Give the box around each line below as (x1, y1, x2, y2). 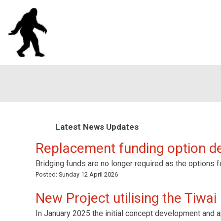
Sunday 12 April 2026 (59, 171, 118, 178)
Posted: (36, 171, 59, 178)
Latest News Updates (55, 122, 141, 132)
